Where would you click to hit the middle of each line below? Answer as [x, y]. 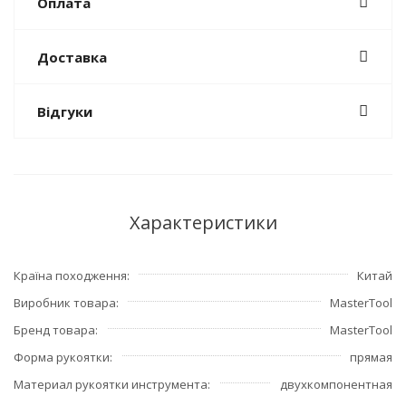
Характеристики [203, 223]
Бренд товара [54, 330]
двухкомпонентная [336, 385]
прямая [371, 358]
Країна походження [70, 276]
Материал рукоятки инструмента [111, 385]
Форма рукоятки [62, 358]
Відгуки [65, 112]
